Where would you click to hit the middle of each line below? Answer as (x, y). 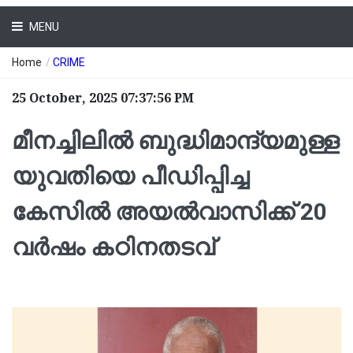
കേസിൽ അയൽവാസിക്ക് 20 (169, 212)
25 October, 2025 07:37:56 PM (103, 98)
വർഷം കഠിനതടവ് (113, 247)
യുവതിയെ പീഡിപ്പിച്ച (130, 176)
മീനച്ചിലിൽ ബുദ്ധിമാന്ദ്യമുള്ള (175, 141)
